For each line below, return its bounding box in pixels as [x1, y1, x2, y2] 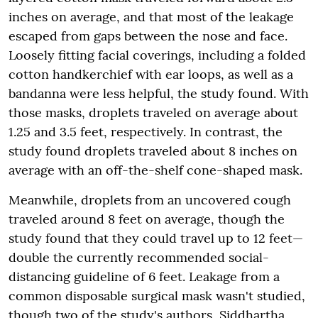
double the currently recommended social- [9, 249, 269, 265]
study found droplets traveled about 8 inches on [9, 143, 297, 159]
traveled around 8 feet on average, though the [9, 211, 285, 227]
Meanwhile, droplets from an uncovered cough [9, 192, 291, 208]
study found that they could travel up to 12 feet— [9, 230, 303, 246]
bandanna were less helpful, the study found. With [9, 85, 309, 102]
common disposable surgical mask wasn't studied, [9, 287, 305, 304]
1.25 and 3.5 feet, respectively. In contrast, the [9, 124, 283, 140]
